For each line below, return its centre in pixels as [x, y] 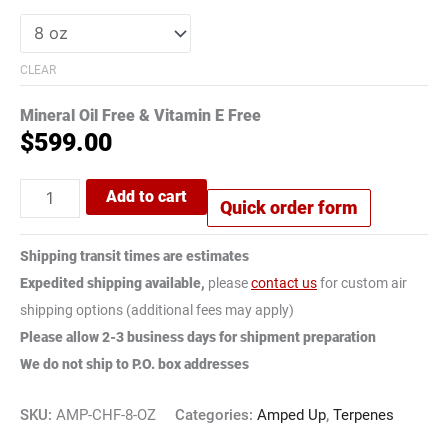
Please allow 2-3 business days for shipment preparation [198, 336]
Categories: [216, 415]
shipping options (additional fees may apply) [157, 309]
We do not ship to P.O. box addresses [134, 363]
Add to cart [147, 197]
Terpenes [363, 415]
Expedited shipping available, [112, 282]
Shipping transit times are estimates [134, 255]
